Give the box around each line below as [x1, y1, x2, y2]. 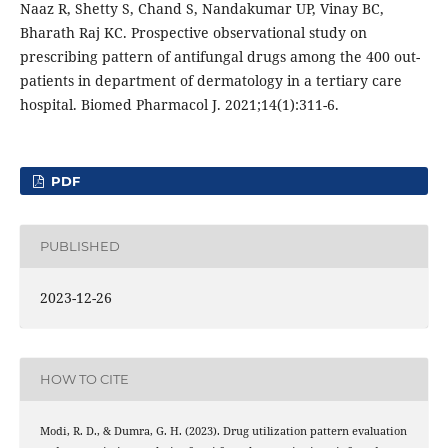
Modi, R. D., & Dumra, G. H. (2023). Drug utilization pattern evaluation [39, 423, 407, 438]
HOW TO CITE [39, 371, 129, 388]
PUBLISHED [39, 238, 120, 255]
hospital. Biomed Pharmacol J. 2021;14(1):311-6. [19, 94, 339, 114]
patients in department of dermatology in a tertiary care [19, 70, 402, 90]
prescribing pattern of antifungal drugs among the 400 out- [19, 46, 420, 66]
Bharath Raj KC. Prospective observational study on [19, 22, 367, 42]
